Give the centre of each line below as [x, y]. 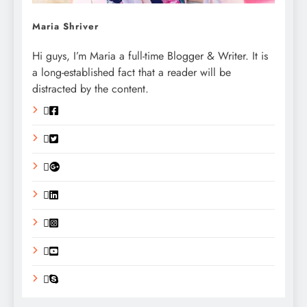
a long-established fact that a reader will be [132, 73]
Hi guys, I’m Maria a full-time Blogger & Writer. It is [150, 56]
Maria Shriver [65, 27]
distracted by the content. [90, 89]
